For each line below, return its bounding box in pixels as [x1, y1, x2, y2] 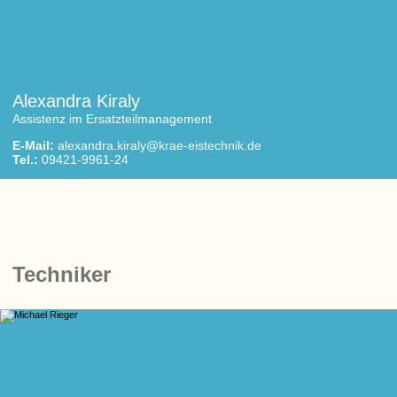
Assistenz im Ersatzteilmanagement [12, 112, 212, 126]
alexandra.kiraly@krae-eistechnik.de [58, 138, 261, 152]
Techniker [12, 262, 111, 286]
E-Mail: [12, 138, 54, 152]
